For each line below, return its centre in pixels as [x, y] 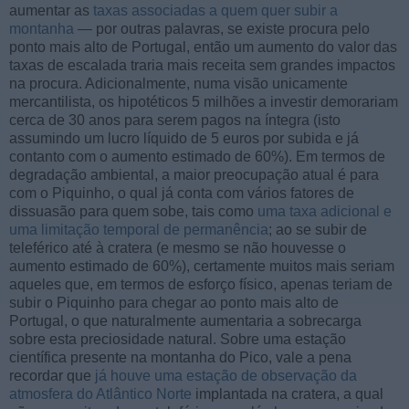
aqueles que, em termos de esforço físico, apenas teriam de [201, 285]
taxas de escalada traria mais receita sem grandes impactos [202, 66]
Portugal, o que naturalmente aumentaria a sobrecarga [185, 321]
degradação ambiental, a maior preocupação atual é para [194, 175]
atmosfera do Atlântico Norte [100, 394]
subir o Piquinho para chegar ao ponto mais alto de [174, 303]
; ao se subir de [318, 230]
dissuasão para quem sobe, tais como [133, 212]
